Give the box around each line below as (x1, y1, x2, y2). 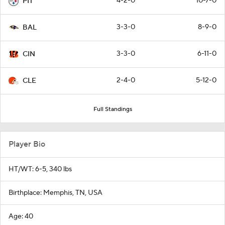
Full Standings (93, 105, 132, 113)
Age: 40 (9, 211, 33, 221)
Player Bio (9, 139, 45, 149)
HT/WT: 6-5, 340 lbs (9, 164, 72, 174)
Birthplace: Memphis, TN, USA (9, 188, 102, 197)
